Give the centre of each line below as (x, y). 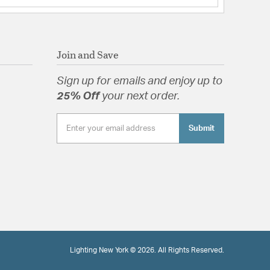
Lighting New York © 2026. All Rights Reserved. (147, 250)
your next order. (140, 96)
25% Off (79, 96)
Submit (201, 129)
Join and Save (87, 54)
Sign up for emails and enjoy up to (139, 81)
